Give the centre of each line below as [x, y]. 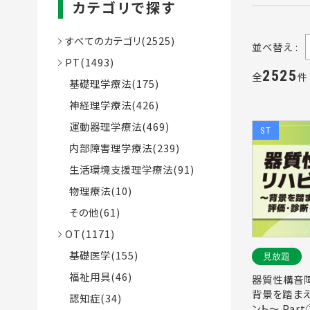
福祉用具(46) [95, 276]
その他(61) [89, 212]
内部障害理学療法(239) [119, 147]
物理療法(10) [95, 190]
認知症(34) [90, 298]
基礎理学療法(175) [109, 83]
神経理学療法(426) [109, 104]
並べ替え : [275, 47]
